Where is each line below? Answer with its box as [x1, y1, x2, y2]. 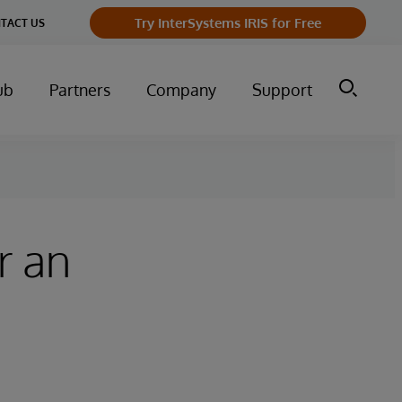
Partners [49, 80, 110, 100]
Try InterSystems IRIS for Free [135, 13, 321, 31]
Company [146, 80, 216, 100]
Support [252, 80, 312, 100]
